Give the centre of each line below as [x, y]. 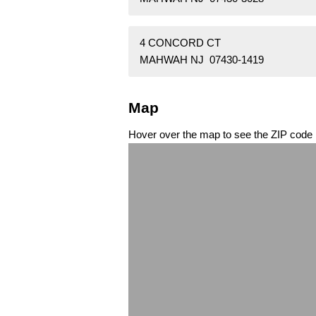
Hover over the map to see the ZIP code [220, 134]
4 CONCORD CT [180, 43]
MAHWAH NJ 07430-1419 [202, 60]
